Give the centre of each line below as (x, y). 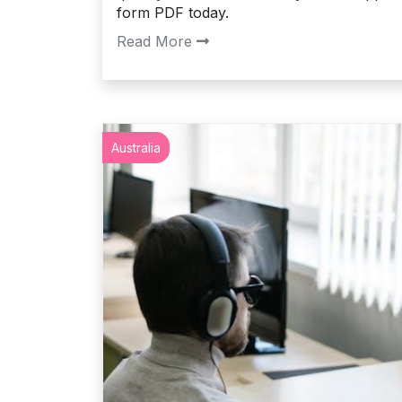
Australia (136, 148)
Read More (154, 42)
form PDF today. (173, 13)
